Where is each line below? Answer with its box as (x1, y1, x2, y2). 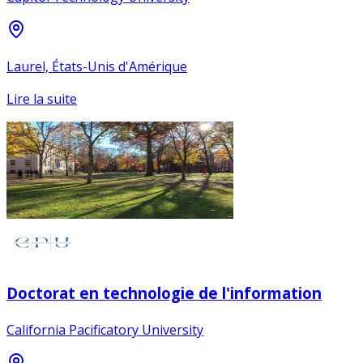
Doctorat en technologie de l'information (6, 283, 322, 304)
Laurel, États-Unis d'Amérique (6, 57, 187, 75)
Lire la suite (6, 89, 77, 108)
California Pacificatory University (6, 321, 203, 340)
